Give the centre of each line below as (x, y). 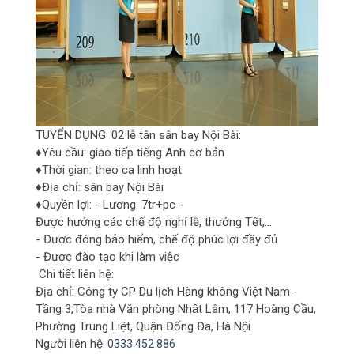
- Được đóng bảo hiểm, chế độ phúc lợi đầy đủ (156, 239)
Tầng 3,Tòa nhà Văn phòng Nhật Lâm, (133, 309)
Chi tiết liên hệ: (75, 274)
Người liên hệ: (70, 344)
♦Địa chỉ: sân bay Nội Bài (100, 187)
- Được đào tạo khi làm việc (107, 257)
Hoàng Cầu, (286, 309)
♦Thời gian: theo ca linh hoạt (109, 170)
